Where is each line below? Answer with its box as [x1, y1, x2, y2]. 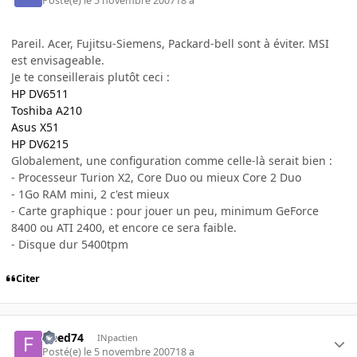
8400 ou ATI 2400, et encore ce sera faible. [11, 220, 237, 236]
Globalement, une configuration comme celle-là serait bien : [11, 153, 332, 169]
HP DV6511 [11, 86, 69, 102]
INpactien [96, 331, 138, 343]
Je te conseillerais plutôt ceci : [11, 69, 170, 85]
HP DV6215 [11, 136, 69, 152]
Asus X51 [11, 120, 59, 135]
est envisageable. [11, 53, 104, 69]
